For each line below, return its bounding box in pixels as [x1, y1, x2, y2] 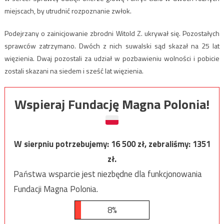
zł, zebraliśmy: [137, 137, 192, 150]
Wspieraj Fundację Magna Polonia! [14, 94, 209, 114]
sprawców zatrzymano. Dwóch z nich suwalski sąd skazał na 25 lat [4, 40, 220, 51]
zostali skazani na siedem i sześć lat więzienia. [4, 65, 143, 76]
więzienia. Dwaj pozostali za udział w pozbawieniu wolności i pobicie [4, 52, 220, 63]
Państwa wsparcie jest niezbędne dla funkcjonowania [13, 167, 202, 180]
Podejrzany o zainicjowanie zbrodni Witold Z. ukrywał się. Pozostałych [4, 27, 220, 38]
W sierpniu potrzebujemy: [13, 137, 111, 150]
